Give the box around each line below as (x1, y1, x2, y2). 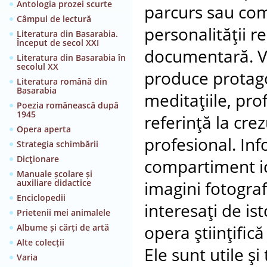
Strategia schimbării (17, 138, 98, 150)
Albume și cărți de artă (17, 222, 109, 233)
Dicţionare (17, 153, 59, 164)
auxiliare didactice (17, 177, 91, 188)
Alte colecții (17, 237, 64, 248)
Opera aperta (17, 123, 71, 135)
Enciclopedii (17, 192, 66, 203)
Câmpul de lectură (17, 13, 91, 24)
